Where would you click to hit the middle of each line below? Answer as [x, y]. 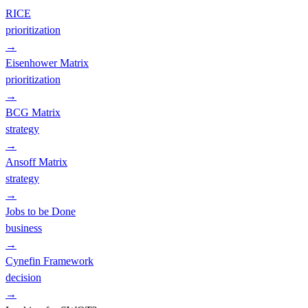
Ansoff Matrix [36, 162]
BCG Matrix [33, 112]
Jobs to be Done [41, 211]
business [24, 228]
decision [23, 277]
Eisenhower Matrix [47, 63]
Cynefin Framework [49, 261]
